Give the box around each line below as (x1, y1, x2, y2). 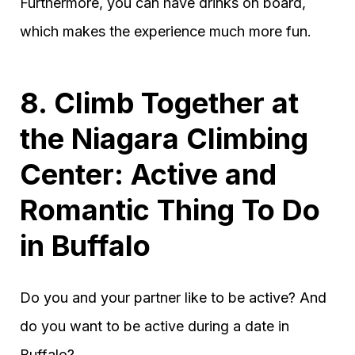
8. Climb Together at (20, 86, 299, 121)
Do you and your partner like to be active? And (20, 289, 326, 307)
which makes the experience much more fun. (20, 23, 311, 40)
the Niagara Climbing (20, 121, 308, 157)
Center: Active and (20, 157, 277, 193)
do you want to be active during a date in (20, 318, 289, 335)
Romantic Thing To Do (20, 193, 320, 228)
